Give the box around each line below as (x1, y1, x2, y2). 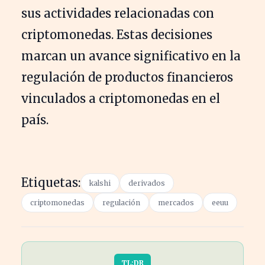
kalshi (89, 179, 111, 188)
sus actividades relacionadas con (21, 6, 214, 21)
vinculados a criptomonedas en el (21, 91, 220, 106)
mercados (158, 198, 194, 208)
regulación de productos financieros (21, 70, 233, 85)
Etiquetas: (21, 175, 80, 190)
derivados (128, 179, 165, 188)
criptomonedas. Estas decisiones (21, 27, 212, 43)
